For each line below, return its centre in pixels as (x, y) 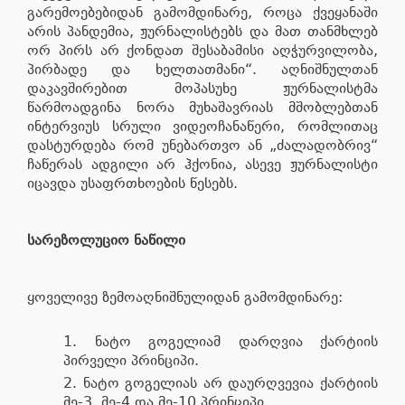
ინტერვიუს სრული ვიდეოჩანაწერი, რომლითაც (202, 126)
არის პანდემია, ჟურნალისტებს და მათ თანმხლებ (202, 31)
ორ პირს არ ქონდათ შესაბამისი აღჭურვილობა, (202, 50)
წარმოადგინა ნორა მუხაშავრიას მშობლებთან (202, 107)
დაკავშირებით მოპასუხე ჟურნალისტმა (202, 88)
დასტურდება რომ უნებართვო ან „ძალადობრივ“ (202, 145)
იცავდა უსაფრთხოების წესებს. (132, 183)
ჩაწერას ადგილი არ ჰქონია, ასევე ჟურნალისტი (202, 164)
